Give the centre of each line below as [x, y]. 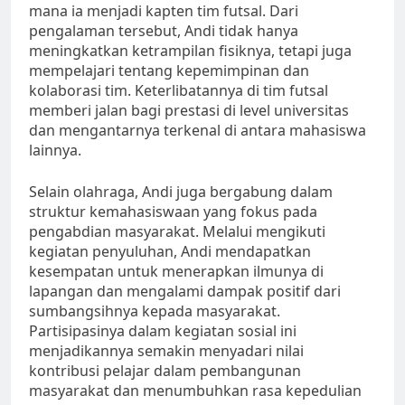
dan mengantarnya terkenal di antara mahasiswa [198, 131]
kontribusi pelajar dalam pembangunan [165, 371]
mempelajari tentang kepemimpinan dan [169, 71]
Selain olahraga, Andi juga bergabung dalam [181, 192]
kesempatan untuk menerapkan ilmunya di [176, 272]
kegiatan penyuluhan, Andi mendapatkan [170, 252]
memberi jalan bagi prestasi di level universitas [189, 111]
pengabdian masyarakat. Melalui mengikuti [177, 232]
